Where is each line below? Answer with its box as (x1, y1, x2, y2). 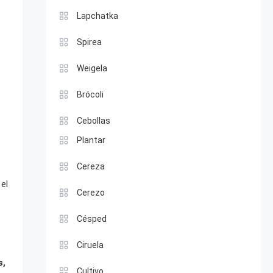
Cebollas (76, 116, 110, 126)
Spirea (76, 37, 102, 47)
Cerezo (76, 188, 105, 197)
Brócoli (76, 90, 104, 99)
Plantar (76, 135, 105, 145)
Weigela (76, 63, 107, 73)
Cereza (76, 161, 105, 171)
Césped (76, 214, 107, 224)
